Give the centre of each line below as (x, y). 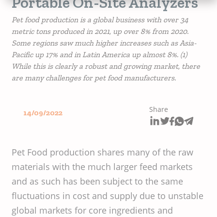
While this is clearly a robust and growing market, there (106, 66)
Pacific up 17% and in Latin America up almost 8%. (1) (100, 54)
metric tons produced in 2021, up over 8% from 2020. (100, 31)
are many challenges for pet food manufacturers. (94, 78)
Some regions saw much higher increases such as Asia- (104, 43)
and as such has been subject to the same (97, 181)
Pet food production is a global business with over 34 (100, 20)
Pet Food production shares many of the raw (102, 152)
